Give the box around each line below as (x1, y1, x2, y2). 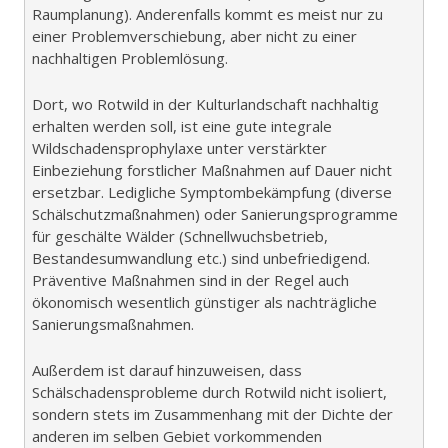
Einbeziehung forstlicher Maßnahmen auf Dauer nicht (32, 160, 392, 181)
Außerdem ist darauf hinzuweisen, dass (32, 360, 302, 381)
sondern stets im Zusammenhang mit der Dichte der (32, 404, 393, 425)
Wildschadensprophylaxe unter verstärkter (32, 138, 327, 159)
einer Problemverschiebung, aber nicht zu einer (32, 26, 357, 47)
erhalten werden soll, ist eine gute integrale (32, 116, 332, 137)
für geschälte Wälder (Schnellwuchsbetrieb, (32, 226, 328, 247)
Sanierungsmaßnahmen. (32, 314, 194, 335)
